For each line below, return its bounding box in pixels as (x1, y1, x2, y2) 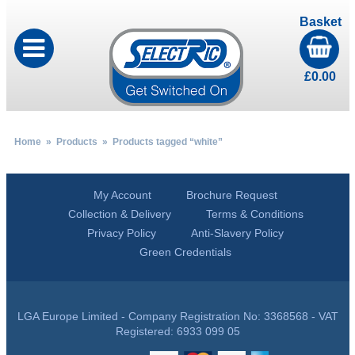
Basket (299, 15, 342, 29)
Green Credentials (139, 246, 231, 258)
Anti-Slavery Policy (191, 227, 284, 239)
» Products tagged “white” (97, 136, 223, 147)
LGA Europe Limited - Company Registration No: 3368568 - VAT (17, 310, 338, 323)
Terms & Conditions (205, 208, 303, 220)
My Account (94, 189, 151, 201)
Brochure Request (186, 189, 277, 201)
